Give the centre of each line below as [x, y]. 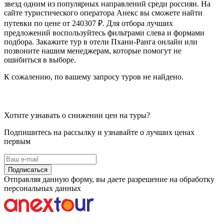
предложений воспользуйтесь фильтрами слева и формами [104, 32]
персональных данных [42, 188]
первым [17, 141]
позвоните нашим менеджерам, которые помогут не [93, 50]
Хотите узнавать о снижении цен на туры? [77, 115]
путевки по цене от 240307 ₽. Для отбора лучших [88, 23]
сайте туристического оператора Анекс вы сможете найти [103, 12]
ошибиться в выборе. [40, 59]
